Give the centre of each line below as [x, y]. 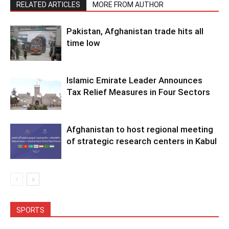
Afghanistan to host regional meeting [140, 130]
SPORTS [30, 210]
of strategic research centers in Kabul [142, 141]
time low [83, 43]
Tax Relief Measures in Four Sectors [138, 92]
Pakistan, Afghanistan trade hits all [135, 31]
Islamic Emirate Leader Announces [134, 81]
